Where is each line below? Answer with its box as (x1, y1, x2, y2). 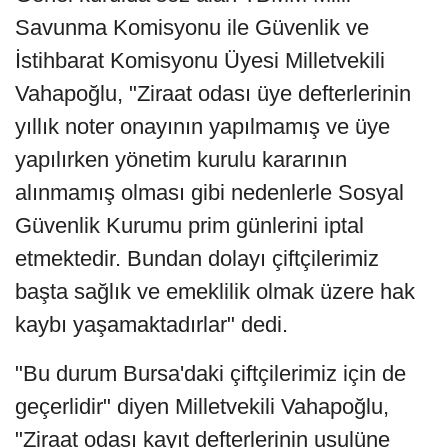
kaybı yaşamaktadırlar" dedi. (15, 312, 288, 338)
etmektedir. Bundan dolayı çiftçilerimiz (15, 246, 379, 272)
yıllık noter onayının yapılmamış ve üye (15, 114, 390, 140)
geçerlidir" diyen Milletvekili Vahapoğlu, (15, 394, 389, 420)
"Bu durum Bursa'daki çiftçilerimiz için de (15, 361, 406, 387)
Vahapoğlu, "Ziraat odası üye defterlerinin (15, 81, 411, 107)
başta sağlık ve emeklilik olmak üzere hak (15, 279, 415, 305)
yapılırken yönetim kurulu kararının (15, 147, 347, 173)
